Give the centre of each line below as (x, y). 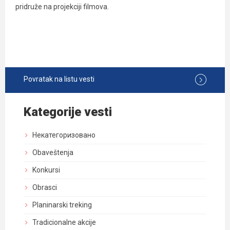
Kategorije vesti (68, 112)
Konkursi (46, 170)
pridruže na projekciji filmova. (62, 7)
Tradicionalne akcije (64, 222)
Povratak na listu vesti (59, 79)
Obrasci (45, 187)
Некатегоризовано (64, 135)
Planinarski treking (62, 205)
